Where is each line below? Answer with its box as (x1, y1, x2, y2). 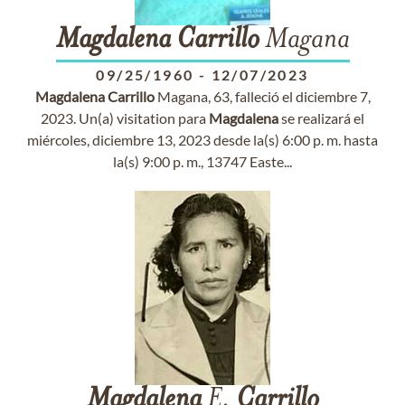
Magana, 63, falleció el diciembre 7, (154, 88, 371, 105)
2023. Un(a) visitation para (41, 109, 209, 127)
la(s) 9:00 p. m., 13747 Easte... (113, 153, 292, 170)
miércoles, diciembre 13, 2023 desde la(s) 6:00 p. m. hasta (27, 131, 378, 148)
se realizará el (278, 109, 364, 127)
